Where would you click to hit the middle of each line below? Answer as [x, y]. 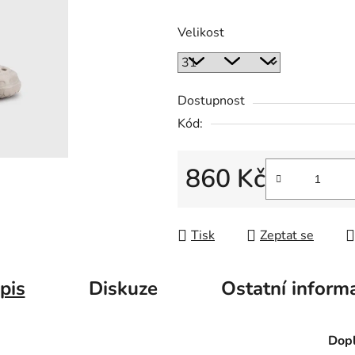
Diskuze [123, 289]
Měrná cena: [219, 204]
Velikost [201, 33]
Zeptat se [287, 236]
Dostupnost [211, 101]
